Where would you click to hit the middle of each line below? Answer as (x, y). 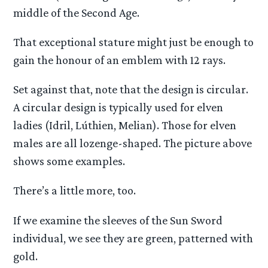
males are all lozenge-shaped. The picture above (133, 143)
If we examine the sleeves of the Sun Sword (118, 220)
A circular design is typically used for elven (118, 107)
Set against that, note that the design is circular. (131, 89)
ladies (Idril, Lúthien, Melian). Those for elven (125, 125)
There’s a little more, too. (75, 191)
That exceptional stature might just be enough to (134, 42)
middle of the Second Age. (77, 12)
